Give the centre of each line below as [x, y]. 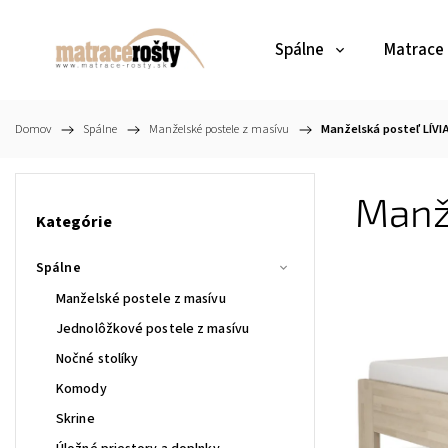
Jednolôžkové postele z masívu [152, 328]
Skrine [75, 418]
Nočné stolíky [97, 358]
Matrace [414, 50]
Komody [81, 388]
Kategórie [74, 222]
